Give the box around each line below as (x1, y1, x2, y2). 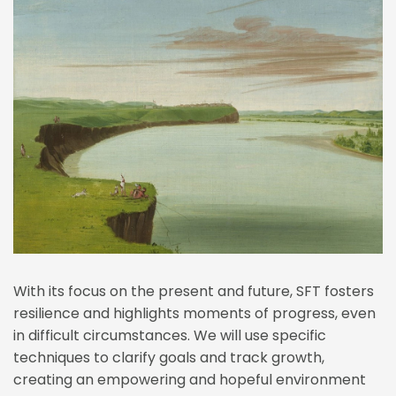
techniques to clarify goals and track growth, (13, 347, 324, 369)
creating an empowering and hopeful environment (13, 369, 366, 391)
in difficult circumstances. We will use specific (13, 325, 326, 346)
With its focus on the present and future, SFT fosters (13, 281, 374, 302)
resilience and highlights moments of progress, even (13, 303, 376, 324)
